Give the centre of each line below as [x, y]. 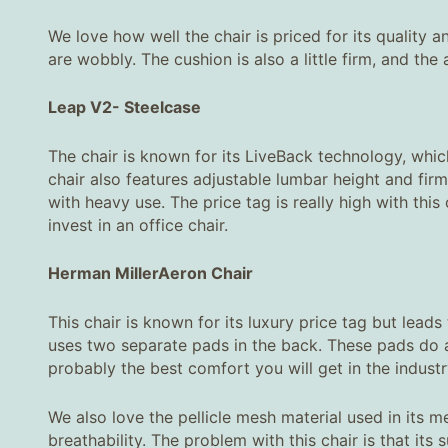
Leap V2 [80, 107]
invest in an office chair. [138, 224]
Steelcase [162, 107]
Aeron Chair [205, 273]
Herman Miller [103, 273]
